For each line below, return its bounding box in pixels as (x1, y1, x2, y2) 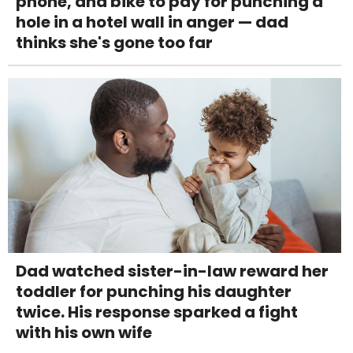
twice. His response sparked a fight (16, 301, 298, 324)
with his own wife (16, 321, 152, 344)
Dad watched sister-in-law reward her (16, 260, 329, 283)
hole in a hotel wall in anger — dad (16, 11, 288, 34)
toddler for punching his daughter (16, 281, 292, 303)
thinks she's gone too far (16, 32, 213, 54)
